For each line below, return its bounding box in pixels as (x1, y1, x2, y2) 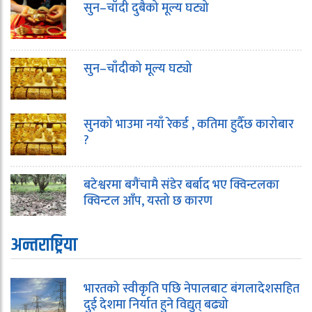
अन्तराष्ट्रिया (10, 231, 77, 260)
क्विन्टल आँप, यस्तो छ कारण (84, 191, 212, 212)
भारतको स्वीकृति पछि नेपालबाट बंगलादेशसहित (84, 279, 299, 300)
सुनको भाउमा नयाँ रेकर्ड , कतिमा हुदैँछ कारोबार (84, 114, 294, 136)
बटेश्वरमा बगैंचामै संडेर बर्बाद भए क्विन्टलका (84, 175, 279, 196)
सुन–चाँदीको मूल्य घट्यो (84, 58, 192, 80)
